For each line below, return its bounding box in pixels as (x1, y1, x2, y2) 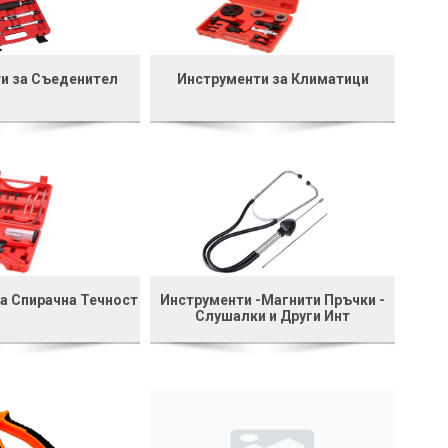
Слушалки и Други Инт (195, 307, 351, 324)
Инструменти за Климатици (176, 70, 369, 87)
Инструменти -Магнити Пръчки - (160, 291, 386, 308)
